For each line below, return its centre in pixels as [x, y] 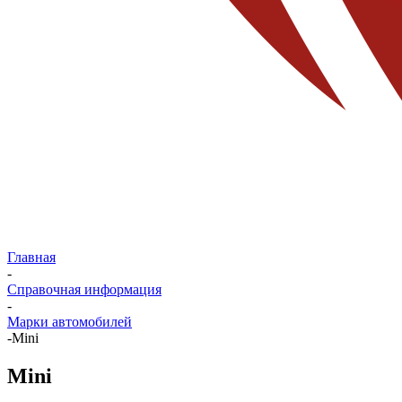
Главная [31, 257]
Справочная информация [84, 289]
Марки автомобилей [70, 322]
